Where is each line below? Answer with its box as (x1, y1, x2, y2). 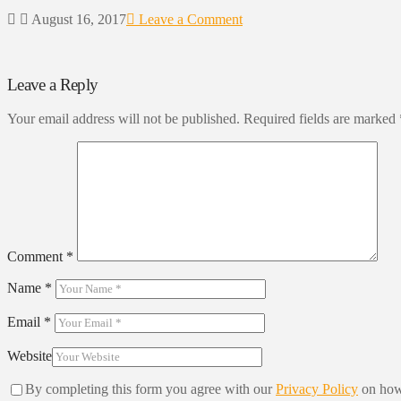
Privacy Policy (276, 381, 358, 397)
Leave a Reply (7, 74, 98, 94)
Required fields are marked (243, 111, 399, 127)
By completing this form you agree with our (25, 381, 276, 397)
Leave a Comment (135, 11, 243, 27)
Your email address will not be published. (7, 111, 240, 127)
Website (7, 348, 52, 364)
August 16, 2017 (29, 11, 126, 27)
